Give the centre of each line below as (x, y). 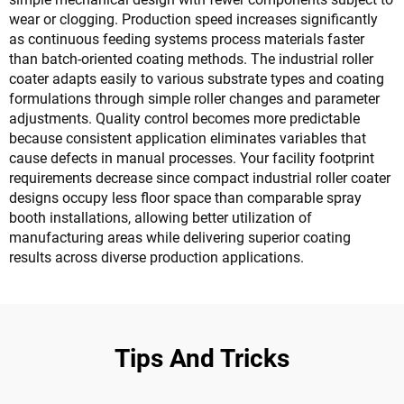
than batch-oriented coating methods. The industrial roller (191, 59)
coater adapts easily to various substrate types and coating (197, 79)
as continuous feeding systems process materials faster (187, 39)
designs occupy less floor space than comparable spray (185, 198)
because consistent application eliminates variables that (188, 138)
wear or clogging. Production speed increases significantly (193, 19)
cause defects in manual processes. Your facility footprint (192, 158)
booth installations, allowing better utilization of (161, 218)
